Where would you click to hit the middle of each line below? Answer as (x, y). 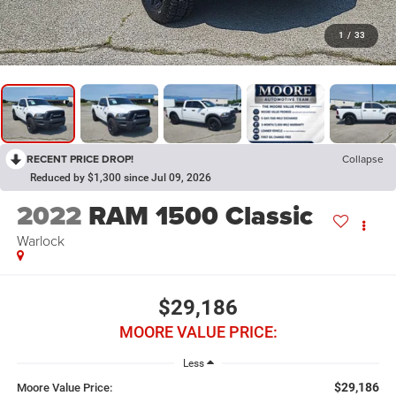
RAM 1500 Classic (200, 216)
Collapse (363, 159)
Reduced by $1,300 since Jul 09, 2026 (121, 178)
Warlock (40, 241)
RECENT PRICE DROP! (80, 159)
